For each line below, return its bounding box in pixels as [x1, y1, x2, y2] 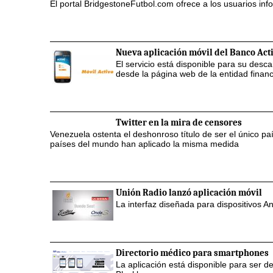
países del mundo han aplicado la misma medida [50, 138, 239, 149]
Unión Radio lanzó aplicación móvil [116, 186, 262, 198]
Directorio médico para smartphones [116, 247, 269, 258]
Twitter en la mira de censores [116, 116, 242, 128]
